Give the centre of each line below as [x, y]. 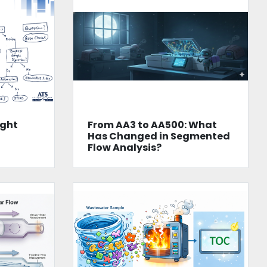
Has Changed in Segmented [159, 136]
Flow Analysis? [124, 148]
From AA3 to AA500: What [152, 125]
